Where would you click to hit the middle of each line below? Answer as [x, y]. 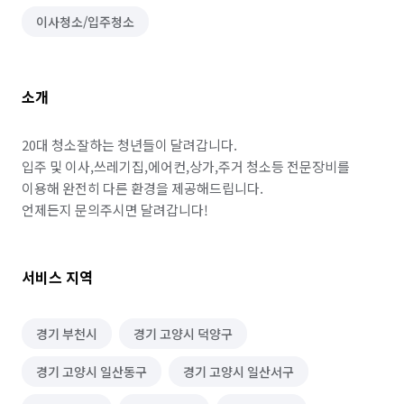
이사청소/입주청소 [85, 22]
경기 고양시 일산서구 [239, 372]
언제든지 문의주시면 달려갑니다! [115, 210]
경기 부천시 [67, 334]
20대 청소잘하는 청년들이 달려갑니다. [129, 145]
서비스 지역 [57, 277]
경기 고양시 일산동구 [92, 372]
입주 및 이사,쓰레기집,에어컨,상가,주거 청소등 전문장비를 [186, 166]
